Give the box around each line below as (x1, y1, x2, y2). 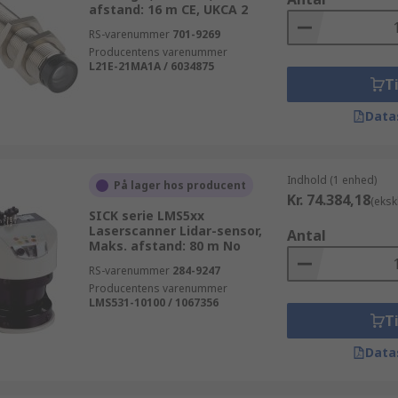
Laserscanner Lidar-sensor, (88, 222, 262, 239)
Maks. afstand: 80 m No (88, 237, 241, 254)
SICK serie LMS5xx (88, 207, 204, 224)
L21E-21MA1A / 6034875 (88, 59, 214, 74)
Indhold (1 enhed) (286, 172, 377, 187)
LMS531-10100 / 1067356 (88, 295, 219, 310)
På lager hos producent (113, 178, 246, 193)
